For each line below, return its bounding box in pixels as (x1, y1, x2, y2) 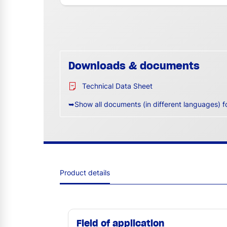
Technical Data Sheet (82, 81, 153, 90)
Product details (60, 168, 110, 177)
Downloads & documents (68, 59, 200, 73)
